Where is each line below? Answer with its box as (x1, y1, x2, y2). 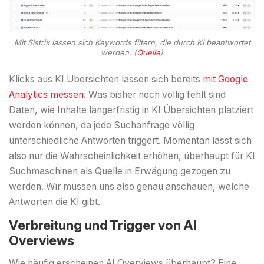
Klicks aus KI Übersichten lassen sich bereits (9, 73, 203, 85)
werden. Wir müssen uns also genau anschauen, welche (9, 180, 249, 192)
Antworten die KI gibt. (9, 196, 100, 207)
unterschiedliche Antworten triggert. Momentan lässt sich (9, 134, 252, 146)
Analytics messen (9, 88, 84, 100)
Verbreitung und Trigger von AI (9, 217, 196, 233)
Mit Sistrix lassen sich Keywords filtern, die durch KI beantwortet (14, 38, 250, 48)
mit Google (203, 73, 248, 85)
